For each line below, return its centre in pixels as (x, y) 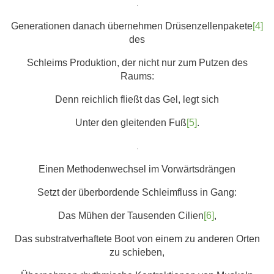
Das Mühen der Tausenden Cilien (131, 216)
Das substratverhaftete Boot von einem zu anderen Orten (137, 239)
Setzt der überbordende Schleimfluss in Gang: (137, 193)
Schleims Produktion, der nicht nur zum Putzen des (137, 63)
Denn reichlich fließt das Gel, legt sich (137, 100)
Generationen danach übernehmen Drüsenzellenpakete (132, 26)
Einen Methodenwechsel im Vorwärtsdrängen (137, 169)
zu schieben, (137, 253)
